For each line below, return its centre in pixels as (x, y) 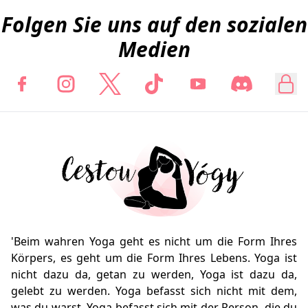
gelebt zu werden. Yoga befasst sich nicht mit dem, (154, 291)
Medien (154, 49)
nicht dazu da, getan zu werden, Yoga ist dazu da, (154, 275)
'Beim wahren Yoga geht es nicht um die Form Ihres (154, 242)
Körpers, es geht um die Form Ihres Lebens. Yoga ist (154, 258)
